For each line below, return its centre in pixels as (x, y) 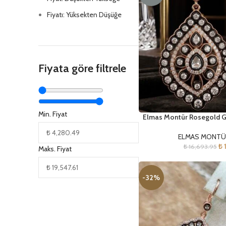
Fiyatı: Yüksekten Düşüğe (84, 15)
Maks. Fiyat (55, 149)
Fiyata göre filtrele (82, 69)
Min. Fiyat (53, 114)
